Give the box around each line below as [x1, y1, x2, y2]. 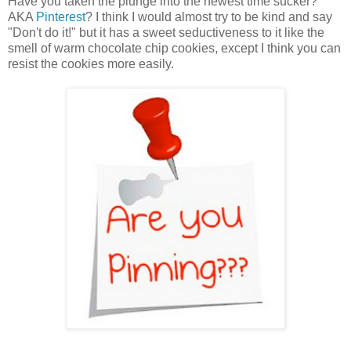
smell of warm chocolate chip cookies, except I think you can [8, 42, 341, 56]
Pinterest [33, 10, 85, 24]
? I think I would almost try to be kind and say [85, 10, 332, 24]
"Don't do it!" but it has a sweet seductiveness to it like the [8, 26, 324, 40]
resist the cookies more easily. [8, 57, 174, 71]
